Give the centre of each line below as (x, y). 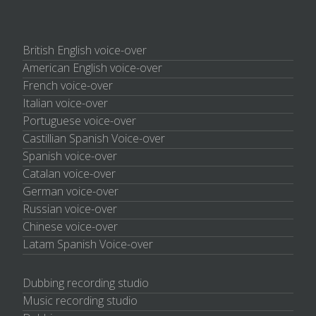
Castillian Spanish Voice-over (94, 138)
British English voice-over (85, 50)
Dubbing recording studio (86, 282)
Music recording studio (80, 300)
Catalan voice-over (69, 173)
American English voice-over (92, 67)
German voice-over (71, 191)
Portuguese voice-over (79, 120)
